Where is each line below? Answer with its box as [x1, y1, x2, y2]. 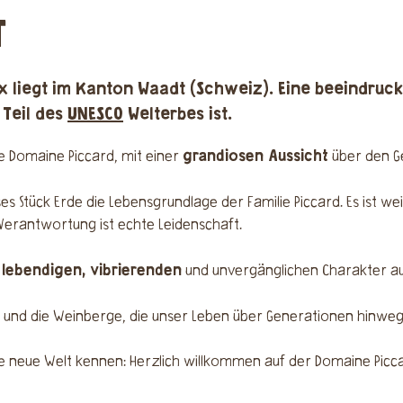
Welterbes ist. [123, 103, 232, 126]
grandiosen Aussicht [183, 146, 328, 166]
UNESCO [67, 103, 123, 126]
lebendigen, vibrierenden [2, 260, 182, 281]
